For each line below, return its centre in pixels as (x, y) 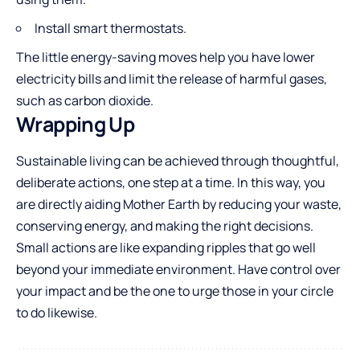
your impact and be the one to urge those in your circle (175, 290)
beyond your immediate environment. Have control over (178, 269)
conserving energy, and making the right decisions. (165, 225)
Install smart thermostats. (110, 28)
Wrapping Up (76, 124)
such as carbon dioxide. (86, 100)
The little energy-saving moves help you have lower (166, 57)
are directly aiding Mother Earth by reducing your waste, (179, 204)
